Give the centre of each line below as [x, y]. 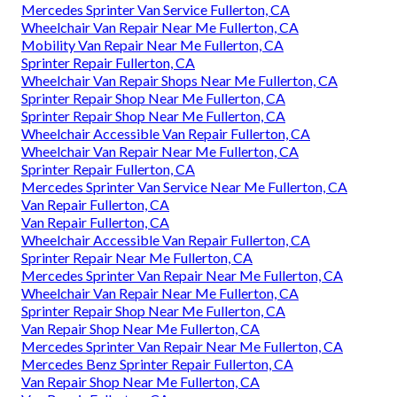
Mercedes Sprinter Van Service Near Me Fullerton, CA [184, 187]
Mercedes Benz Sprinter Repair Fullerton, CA [157, 364]
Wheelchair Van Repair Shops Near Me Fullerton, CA [179, 81]
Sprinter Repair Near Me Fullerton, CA [137, 258]
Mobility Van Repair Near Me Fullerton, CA [152, 45]
